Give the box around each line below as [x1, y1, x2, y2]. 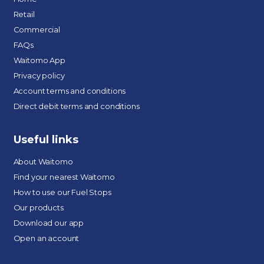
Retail [13, 9, 35, 19]
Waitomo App [13, 55, 65, 65]
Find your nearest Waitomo [13, 172, 115, 182]
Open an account [13, 233, 80, 243]
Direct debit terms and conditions [13, 101, 140, 111]
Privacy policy [13, 71, 65, 81]
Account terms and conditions [13, 86, 126, 96]
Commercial [13, 25, 60, 35]
